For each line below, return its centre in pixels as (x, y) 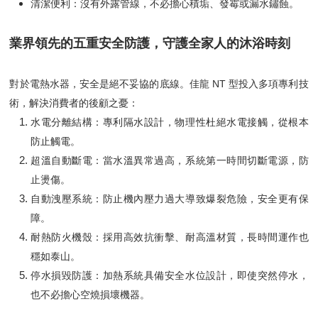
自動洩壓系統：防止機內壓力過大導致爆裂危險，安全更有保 (170, 199)
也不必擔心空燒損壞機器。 (91, 295)
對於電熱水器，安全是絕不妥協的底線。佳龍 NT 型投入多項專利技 (159, 84)
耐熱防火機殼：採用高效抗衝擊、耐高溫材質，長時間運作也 (170, 237)
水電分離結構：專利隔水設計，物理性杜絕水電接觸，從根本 (170, 122)
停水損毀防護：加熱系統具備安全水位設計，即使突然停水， (170, 275)
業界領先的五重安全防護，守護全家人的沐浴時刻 (150, 43)
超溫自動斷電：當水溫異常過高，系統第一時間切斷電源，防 (170, 160)
